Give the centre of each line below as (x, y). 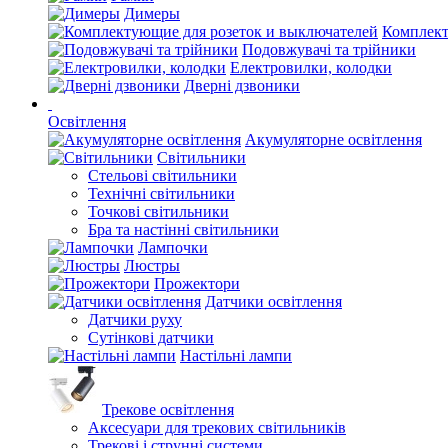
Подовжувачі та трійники (329, 49)
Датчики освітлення (273, 301)
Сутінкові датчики (151, 337)
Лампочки (173, 247)
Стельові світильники (162, 175)
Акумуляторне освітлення (333, 139)
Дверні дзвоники (242, 85)
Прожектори (197, 283)
